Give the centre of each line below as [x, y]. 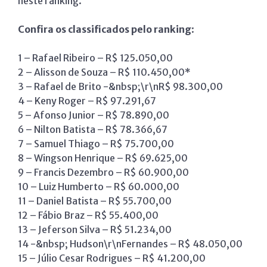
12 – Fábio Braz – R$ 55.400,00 [88, 215]
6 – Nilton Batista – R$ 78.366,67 [93, 130]
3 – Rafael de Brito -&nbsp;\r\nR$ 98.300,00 [120, 87]
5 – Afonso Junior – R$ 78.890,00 [94, 115]
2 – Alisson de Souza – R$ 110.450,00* [104, 72]
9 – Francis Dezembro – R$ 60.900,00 [103, 173]
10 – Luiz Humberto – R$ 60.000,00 [99, 187]
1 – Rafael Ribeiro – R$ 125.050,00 [95, 58]
